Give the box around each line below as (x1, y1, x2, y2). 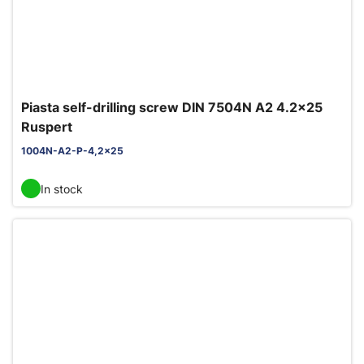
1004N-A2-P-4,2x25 (21, 145, 123, 157)
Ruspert (21, 119, 72, 135)
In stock (41, 181, 83, 196)
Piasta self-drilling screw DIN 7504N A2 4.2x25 (21, 99, 323, 115)
